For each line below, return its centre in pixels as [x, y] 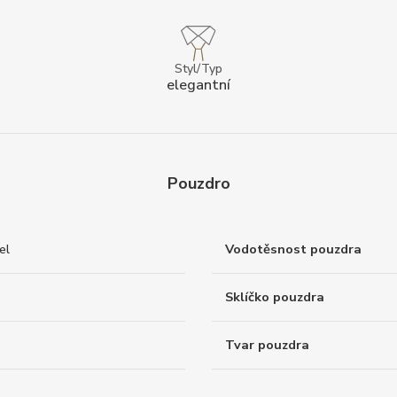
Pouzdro [198, 184]
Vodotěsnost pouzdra [293, 249]
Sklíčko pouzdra [275, 297]
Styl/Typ [198, 68]
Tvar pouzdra [267, 345]
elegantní [198, 84]
